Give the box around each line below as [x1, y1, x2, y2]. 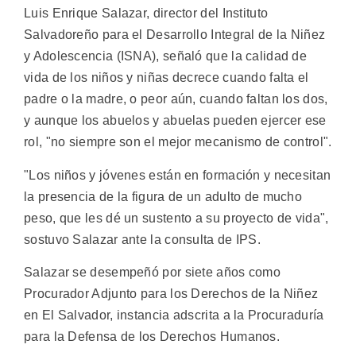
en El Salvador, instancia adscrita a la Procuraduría [24, 308, 324, 323]
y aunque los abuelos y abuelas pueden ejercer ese [24, 114, 327, 128]
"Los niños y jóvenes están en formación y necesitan [24, 168, 331, 182]
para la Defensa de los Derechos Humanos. [24, 330, 280, 344]
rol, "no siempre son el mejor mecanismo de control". [24, 135, 332, 149]
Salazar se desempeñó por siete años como [24, 265, 281, 280]
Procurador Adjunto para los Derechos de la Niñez [24, 287, 319, 301]
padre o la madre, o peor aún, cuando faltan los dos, [24, 92, 328, 106]
